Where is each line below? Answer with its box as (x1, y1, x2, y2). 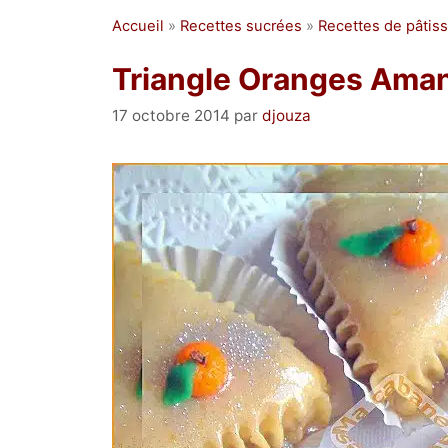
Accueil (112, 17, 164, 35)
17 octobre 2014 (112, 105, 230, 125)
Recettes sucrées (180, 17, 302, 35)
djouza (262, 105, 311, 125)
